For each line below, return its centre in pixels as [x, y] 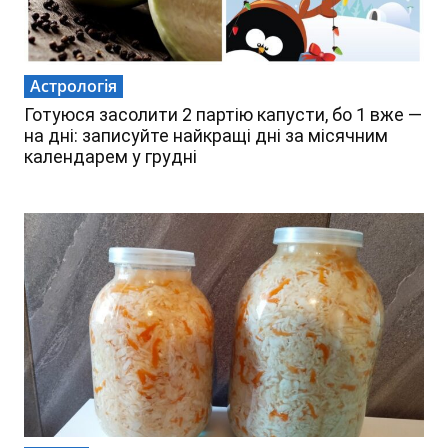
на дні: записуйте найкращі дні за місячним [206, 136]
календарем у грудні [110, 157]
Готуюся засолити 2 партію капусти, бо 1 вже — [223, 115]
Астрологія [73, 86]
